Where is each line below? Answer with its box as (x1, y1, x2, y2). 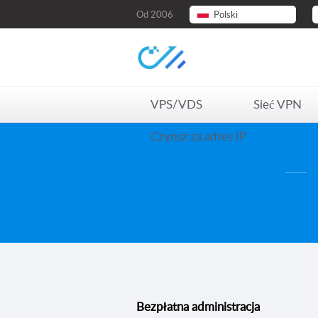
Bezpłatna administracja (136, 298, 260, 314)
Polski (214, 8, 238, 21)
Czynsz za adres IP (150, 128, 246, 144)
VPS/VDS (150, 96, 202, 112)
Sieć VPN (253, 96, 302, 112)
